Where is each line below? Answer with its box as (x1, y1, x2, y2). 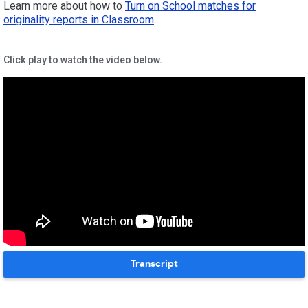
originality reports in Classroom (3, 13, 154, 27)
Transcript (130, 258, 178, 269)
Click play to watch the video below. (3, 54, 162, 66)
